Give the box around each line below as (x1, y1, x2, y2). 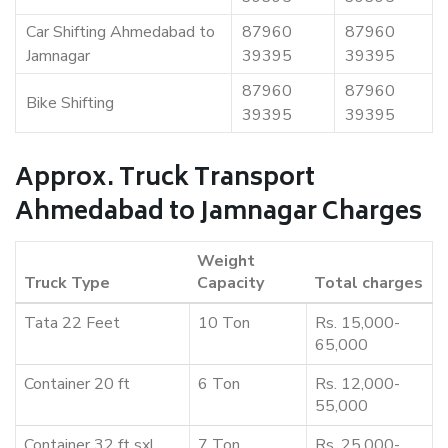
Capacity (197, 272, 264, 295)
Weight (197, 250, 255, 273)
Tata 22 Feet (24, 312, 120, 335)
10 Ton (198, 312, 250, 335)
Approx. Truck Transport (15, 158, 315, 202)
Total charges (314, 272, 423, 295)
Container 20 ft (24, 373, 130, 396)
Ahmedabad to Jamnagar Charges (15, 192, 422, 236)
